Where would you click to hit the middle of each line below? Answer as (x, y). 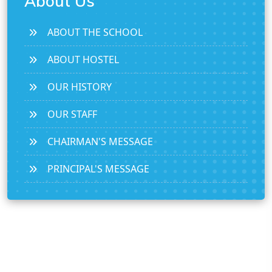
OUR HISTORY (80, 87)
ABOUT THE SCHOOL (95, 32)
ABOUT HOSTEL (83, 60)
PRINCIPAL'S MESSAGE (98, 169)
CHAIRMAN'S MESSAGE (100, 142)
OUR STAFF (72, 114)
